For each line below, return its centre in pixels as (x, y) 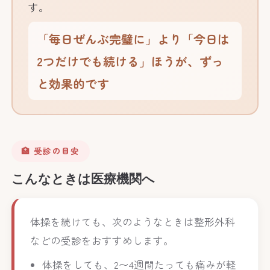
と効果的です (73, 83)
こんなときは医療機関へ (83, 178)
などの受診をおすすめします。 (102, 240)
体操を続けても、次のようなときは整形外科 (132, 221)
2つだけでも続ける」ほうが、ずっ (130, 61)
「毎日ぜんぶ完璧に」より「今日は (133, 39)
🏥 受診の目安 (51, 151)
